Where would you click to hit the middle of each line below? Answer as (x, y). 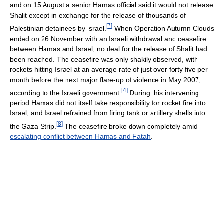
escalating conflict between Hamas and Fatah (80, 136)
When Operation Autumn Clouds (163, 28)
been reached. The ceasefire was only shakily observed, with (104, 59)
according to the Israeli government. (66, 93)
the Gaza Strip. (33, 126)
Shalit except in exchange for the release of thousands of (98, 15)
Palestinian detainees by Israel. (58, 28)
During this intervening (163, 93)
